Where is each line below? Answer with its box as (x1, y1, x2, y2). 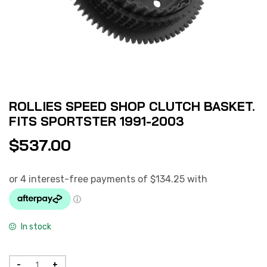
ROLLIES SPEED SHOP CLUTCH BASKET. (9, 98, 255, 114)
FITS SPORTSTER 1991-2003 (9, 113, 184, 129)
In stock (20, 222, 51, 232)
